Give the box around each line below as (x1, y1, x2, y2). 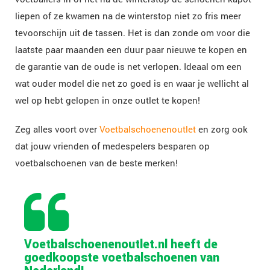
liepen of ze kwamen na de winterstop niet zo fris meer (15, 10, 241, 22)
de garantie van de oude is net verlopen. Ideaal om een (15, 60, 242, 72)
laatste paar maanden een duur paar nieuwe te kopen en (15, 43, 247, 55)
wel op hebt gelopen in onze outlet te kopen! (15, 94, 200, 106)
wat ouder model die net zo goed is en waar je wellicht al (15, 77, 249, 89)
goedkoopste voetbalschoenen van (24, 250, 219, 265)
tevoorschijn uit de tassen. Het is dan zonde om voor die (15, 27, 250, 39)
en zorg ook (196, 123, 248, 135)
